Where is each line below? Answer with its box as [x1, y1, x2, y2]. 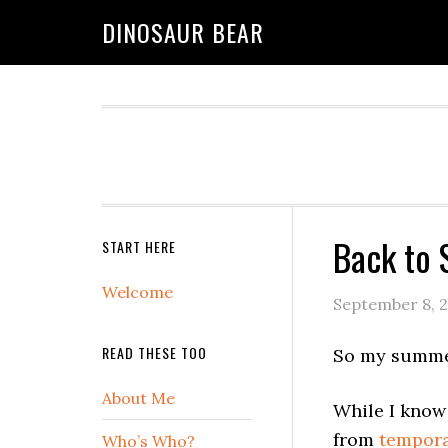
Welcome [102, 282, 173, 302]
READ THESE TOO [102, 342, 207, 363]
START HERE [102, 236, 176, 257]
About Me [102, 388, 175, 408]
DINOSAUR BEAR [102, 14, 264, 50]
